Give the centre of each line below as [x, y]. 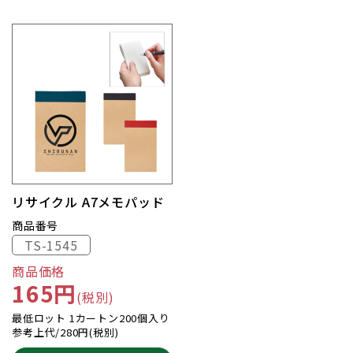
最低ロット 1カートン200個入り [91, 318]
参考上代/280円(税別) [65, 332]
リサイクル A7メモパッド [88, 202]
